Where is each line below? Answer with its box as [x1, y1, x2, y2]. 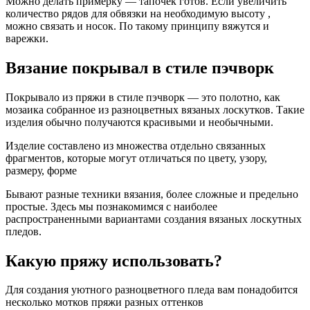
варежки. [6, 32, 48, 44]
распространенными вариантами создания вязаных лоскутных [6, 212, 302, 225]
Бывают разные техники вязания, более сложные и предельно [6, 188, 298, 200]
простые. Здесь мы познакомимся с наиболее [6, 200, 217, 212]
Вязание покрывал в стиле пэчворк [6, 58, 274, 77]
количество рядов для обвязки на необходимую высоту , [6, 7, 271, 19]
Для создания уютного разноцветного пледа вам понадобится [6, 284, 298, 296]
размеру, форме [6, 164, 77, 176]
